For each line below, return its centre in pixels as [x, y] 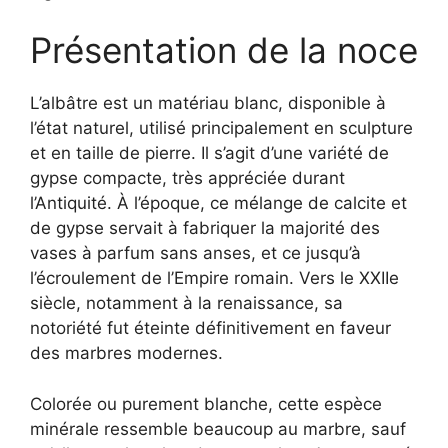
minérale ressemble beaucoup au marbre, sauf [218, 428]
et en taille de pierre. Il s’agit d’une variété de [209, 153]
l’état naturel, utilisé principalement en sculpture [221, 128]
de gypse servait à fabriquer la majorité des [205, 228]
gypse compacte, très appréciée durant [187, 178]
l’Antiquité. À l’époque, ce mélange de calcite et [218, 203]
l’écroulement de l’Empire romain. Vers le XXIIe [214, 278]
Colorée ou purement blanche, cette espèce [206, 403]
